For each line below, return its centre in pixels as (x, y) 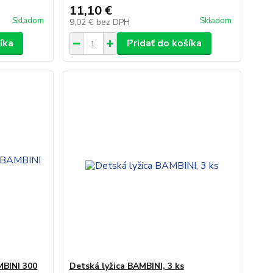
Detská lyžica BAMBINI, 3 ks (126, 266)
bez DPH (113, 22)
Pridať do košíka (164, 43)
